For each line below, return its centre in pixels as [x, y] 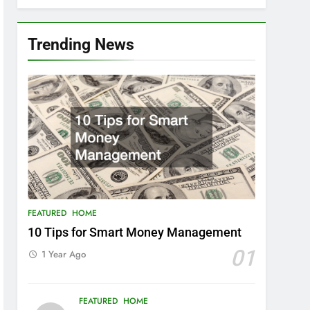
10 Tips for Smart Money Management [135, 232]
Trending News [81, 44]
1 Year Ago [64, 254]
